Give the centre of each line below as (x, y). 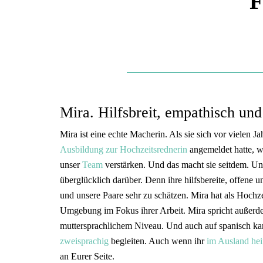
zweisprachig (84, 241)
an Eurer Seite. (87, 256)
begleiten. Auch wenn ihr (158, 241)
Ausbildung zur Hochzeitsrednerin (124, 149)
